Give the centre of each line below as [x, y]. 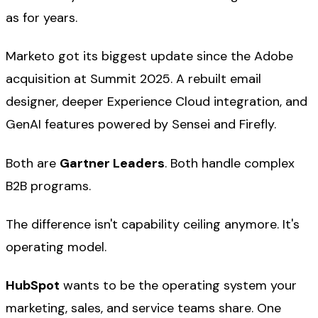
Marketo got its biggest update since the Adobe [149, 56]
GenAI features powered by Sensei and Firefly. [141, 125]
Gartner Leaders [112, 163]
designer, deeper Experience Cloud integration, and [157, 102]
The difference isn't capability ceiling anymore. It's [153, 224]
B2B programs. [48, 186]
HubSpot [33, 286]
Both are [33, 163]
